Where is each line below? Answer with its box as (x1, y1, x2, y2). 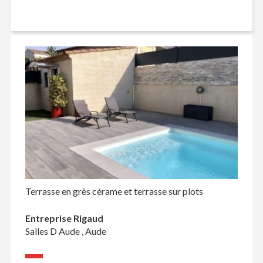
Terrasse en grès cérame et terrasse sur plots (25, 185, 203, 197)
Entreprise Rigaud (25, 212, 103, 224)
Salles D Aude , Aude (25, 225, 106, 237)
